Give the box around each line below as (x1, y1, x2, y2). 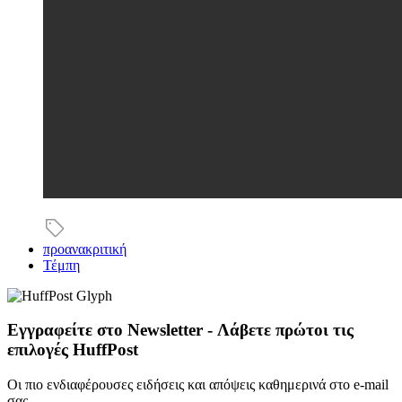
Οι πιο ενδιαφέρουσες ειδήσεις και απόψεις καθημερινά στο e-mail (7, 376, 389, 392)
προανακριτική (43, 240, 127, 257)
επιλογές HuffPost (7, 340, 138, 360)
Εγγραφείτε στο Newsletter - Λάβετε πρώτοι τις (7, 320, 354, 340)
